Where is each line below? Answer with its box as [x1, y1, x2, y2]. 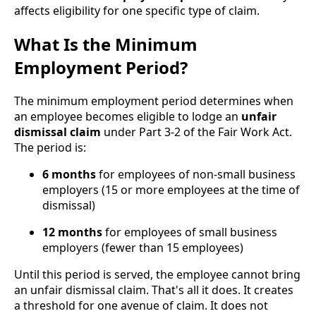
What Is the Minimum [14, 32, 197, 56]
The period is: [14, 139, 86, 155]
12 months [42, 224, 102, 240]
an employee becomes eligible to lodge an [14, 108, 241, 124]
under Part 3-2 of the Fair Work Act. [101, 123, 292, 140]
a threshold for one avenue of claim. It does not [14, 297, 268, 313]
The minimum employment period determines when [14, 92, 293, 109]
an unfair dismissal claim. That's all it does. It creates [14, 281, 293, 298]
